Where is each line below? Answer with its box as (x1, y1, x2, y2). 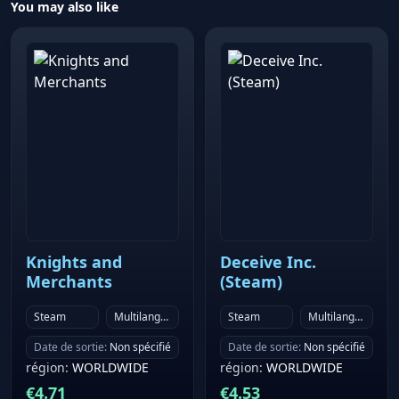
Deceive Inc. (220, 251, 316, 273)
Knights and (26, 251, 122, 273)
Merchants (26, 271, 112, 293)
